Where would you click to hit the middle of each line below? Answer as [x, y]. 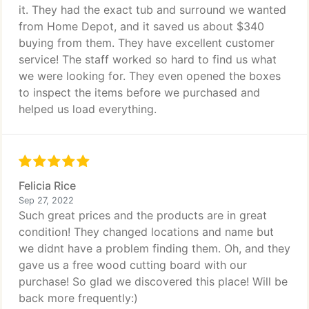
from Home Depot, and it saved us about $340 [141, 26]
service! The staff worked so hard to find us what [148, 59]
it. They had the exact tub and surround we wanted [152, 10]
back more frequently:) [78, 298]
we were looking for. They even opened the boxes [150, 76]
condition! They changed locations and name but [146, 232]
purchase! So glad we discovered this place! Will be [153, 281]
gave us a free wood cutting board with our [133, 265]
